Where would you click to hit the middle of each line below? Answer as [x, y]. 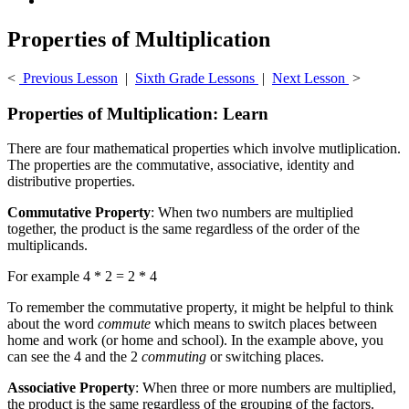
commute [124, 324]
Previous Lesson [68, 78]
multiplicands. [47, 246]
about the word [52, 324]
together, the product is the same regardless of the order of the [184, 229]
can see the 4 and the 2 [74, 357]
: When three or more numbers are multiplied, [266, 388]
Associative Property [71, 388]
